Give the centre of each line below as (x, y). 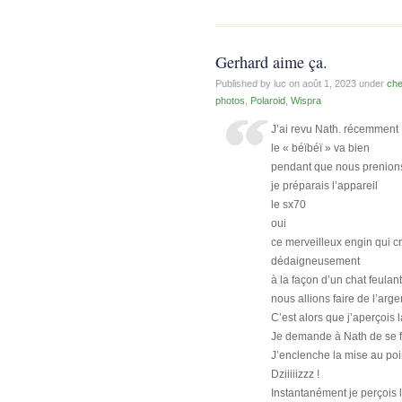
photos (230, 100)
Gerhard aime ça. (271, 61)
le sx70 (289, 204)
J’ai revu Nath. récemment (335, 129)
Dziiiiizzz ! (296, 374)
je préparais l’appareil (325, 185)
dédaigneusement (316, 261)
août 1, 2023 (331, 83)
